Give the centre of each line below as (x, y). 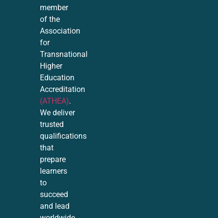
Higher (51, 66)
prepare (53, 160)
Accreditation (63, 90)
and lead (55, 206)
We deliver (58, 113)
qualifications (64, 136)
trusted (52, 125)
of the (50, 19)
